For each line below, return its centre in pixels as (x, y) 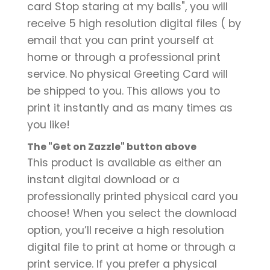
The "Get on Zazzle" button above (112, 146)
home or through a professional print (124, 57)
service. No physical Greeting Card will (127, 74)
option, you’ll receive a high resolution (126, 230)
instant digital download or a (103, 179)
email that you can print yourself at (121, 40)
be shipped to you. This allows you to (124, 91)
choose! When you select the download (132, 213)
